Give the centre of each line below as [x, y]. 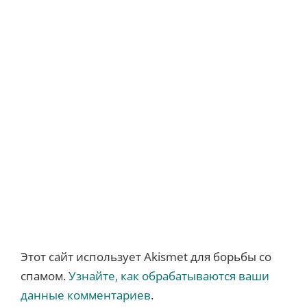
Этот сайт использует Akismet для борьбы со [146, 257]
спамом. [44, 276]
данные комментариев [85, 295]
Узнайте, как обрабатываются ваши [169, 276]
